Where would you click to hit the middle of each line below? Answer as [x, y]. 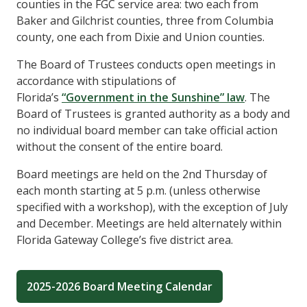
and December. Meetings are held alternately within [149, 223]
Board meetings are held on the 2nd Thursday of [142, 174]
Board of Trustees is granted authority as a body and [153, 113]
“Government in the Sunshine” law [153, 97]
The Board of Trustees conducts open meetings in [146, 64]
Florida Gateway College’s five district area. [125, 240]
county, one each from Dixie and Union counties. [140, 37]
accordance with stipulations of [96, 81]
